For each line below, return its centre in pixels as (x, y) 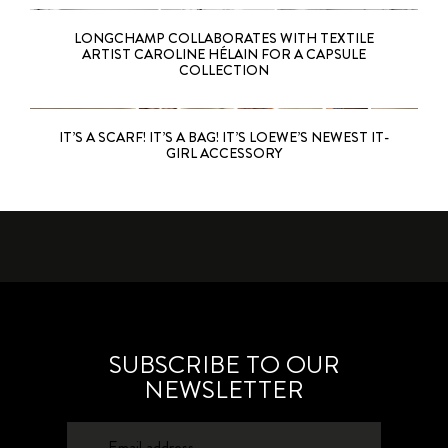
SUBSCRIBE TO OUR (224, 365)
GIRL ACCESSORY (224, 153)
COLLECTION (224, 70)
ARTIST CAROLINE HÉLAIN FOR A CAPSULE (224, 54)
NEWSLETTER (224, 390)
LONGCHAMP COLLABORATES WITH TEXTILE (224, 38)
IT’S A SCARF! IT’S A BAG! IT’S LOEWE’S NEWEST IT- (224, 137)
